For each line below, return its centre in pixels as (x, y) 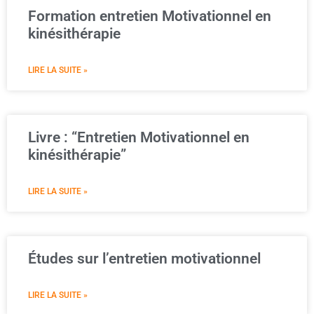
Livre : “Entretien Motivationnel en (139, 137)
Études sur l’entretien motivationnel (144, 259)
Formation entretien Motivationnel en (150, 16)
